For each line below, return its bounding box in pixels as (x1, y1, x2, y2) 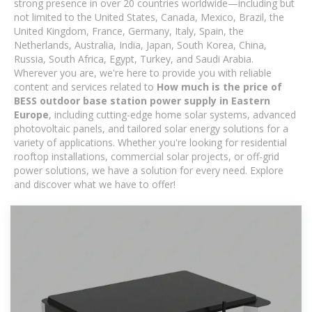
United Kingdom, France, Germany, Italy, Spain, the (14, 24, 244, 38)
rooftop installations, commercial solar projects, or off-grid (14, 150, 279, 163)
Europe (14, 108, 49, 121)
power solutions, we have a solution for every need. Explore (14, 164, 283, 177)
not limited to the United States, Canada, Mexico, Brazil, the (14, 10, 284, 24)
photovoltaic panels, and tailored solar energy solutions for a (14, 122, 288, 135)
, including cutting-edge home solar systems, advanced (49, 108, 296, 121)
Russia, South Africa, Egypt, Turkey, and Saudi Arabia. (14, 52, 253, 65)
